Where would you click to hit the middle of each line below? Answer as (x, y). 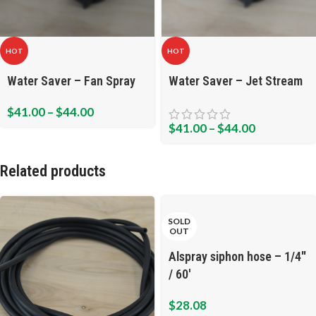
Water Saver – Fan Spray (71, 81)
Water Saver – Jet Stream (236, 81)
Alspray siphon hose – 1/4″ (237, 257)
